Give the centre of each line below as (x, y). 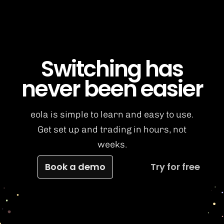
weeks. (112, 145)
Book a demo (75, 166)
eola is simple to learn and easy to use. (112, 115)
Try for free (175, 167)
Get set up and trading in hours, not (112, 130)
